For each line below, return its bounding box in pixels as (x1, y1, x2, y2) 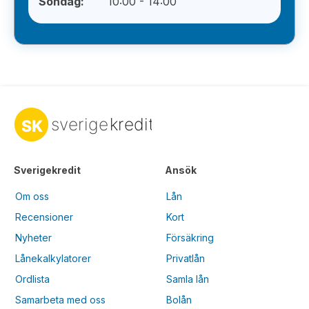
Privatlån (166, 252, 205, 264)
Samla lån (166, 272, 209, 285)
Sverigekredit (14, 163, 81, 176)
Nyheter (15, 231, 52, 243)
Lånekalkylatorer (15, 252, 91, 264)
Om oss (15, 190, 49, 202)
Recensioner (15, 210, 73, 223)
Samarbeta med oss (15, 293, 106, 306)
